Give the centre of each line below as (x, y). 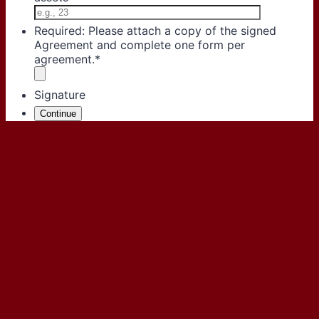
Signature (60, 94)
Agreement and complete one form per (140, 45)
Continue (58, 113)
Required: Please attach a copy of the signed (155, 30)
